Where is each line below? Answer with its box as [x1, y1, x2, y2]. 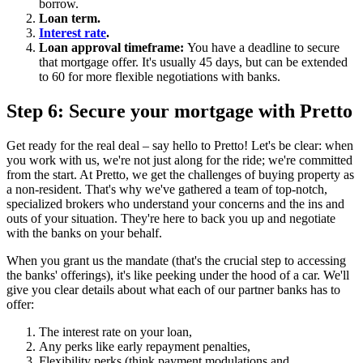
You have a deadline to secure [187, 40, 340, 54]
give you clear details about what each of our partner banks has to [6, 282, 340, 297]
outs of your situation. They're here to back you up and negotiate [6, 211, 335, 225]
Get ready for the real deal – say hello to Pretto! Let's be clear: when [6, 138, 353, 152]
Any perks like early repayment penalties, [39, 339, 250, 353]
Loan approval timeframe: [39, 40, 187, 54]
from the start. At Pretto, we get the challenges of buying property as [6, 167, 354, 181]
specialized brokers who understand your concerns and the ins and [6, 196, 344, 211]
